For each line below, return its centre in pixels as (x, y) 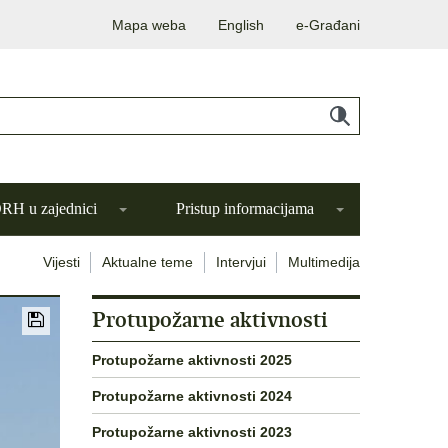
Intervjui (240, 262)
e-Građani (328, 24)
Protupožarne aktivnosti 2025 (192, 359)
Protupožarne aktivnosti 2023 (192, 431)
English (241, 24)
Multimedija (324, 262)
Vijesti (61, 262)
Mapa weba (149, 24)
